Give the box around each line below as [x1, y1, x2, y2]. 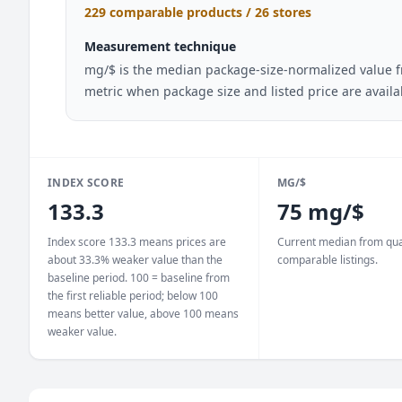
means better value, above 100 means [48, 306, 239, 321]
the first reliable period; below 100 [48, 288, 218, 303]
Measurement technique [84, 38, 236, 55]
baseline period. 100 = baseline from [48, 270, 230, 285]
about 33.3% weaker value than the [48, 252, 223, 267]
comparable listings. [276, 252, 378, 267]
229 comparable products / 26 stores [84, 4, 311, 21]
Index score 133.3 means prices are [48, 234, 226, 249]
